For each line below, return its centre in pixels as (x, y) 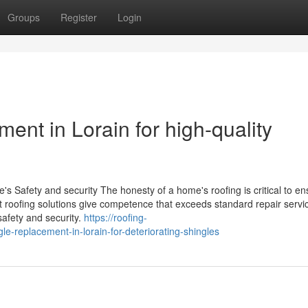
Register (79, 17)
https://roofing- (115, 217)
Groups (24, 17)
